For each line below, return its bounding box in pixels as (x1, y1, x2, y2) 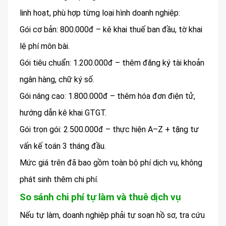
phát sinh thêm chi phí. (20, 175, 98, 185)
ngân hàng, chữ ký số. (20, 75, 94, 85)
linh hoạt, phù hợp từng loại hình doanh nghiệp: (20, 8, 180, 18)
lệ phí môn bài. (20, 41, 70, 51)
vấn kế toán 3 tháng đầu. (20, 141, 106, 151)
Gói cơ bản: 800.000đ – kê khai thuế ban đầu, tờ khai (20, 25, 202, 35)
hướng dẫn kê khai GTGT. (20, 108, 106, 118)
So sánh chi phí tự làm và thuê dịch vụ (20, 191, 181, 203)
